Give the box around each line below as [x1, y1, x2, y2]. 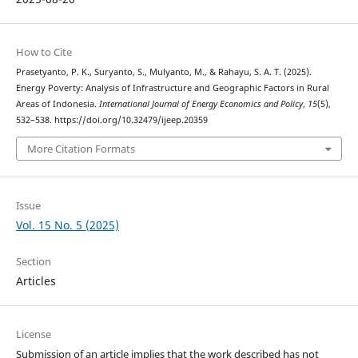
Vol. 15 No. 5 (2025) [15, 217, 119, 233]
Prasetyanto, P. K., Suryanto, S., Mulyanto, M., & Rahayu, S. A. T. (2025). [15, 66, 312, 78]
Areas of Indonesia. [15, 98, 99, 110]
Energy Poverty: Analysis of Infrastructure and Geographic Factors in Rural [15, 82, 329, 94]
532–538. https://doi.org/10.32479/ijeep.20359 [15, 114, 208, 126]
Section [15, 253, 51, 268]
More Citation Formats [26, 141, 135, 156]
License [15, 326, 51, 341]
